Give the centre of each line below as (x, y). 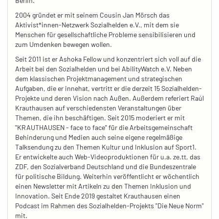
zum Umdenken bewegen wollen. (64, 44)
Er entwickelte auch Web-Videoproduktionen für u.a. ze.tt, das (108, 157)
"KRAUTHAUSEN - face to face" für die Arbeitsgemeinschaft (104, 127)
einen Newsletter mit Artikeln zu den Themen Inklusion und (103, 186)
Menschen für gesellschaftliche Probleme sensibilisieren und (105, 34)
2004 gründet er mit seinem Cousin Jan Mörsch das (92, 15)
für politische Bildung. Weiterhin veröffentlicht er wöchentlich (107, 176)
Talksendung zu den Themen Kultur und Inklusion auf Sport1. (106, 147)
